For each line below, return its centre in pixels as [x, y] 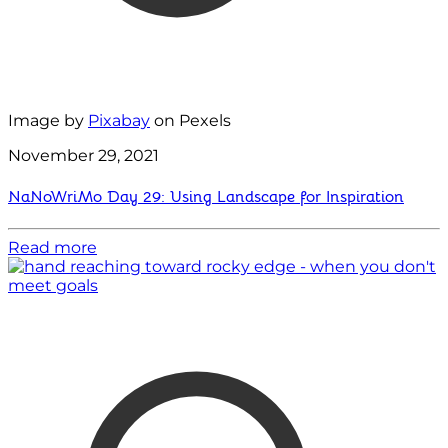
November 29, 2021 [83, 156]
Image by [48, 121]
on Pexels [190, 121]
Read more [52, 247]
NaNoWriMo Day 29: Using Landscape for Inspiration [206, 196]
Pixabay [119, 121]
